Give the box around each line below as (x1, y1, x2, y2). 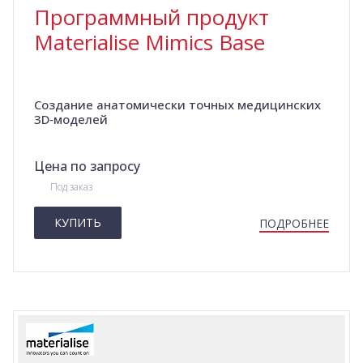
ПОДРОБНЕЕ (259, 216, 329, 232)
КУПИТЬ (54, 215, 101, 231)
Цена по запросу (34, 157, 140, 176)
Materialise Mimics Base (34, 28, 265, 58)
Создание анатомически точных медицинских (34, 96, 321, 113)
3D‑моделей (34, 111, 108, 128)
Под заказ (50, 180, 92, 194)
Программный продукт (34, 2, 269, 32)
